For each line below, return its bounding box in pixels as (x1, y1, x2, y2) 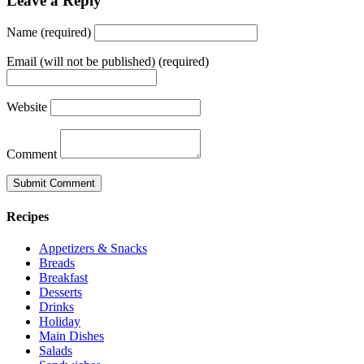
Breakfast (39, 270, 88, 284)
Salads (39, 343, 72, 357)
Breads (39, 255, 75, 270)
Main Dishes (39, 328, 104, 343)
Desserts (39, 284, 82, 299)
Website (6, 100, 47, 115)
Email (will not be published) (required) (6, 54, 209, 69)
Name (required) (6, 25, 91, 40)
